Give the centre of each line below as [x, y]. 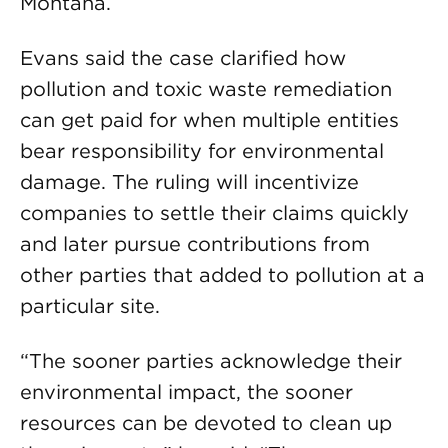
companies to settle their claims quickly [214, 213]
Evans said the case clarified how [183, 58]
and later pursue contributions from [195, 244]
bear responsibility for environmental [202, 151]
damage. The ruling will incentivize [189, 182]
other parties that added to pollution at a [222, 275]
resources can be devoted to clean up [206, 423]
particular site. [90, 306]
